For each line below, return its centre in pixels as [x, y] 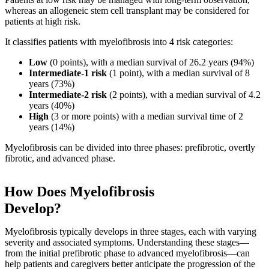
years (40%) [52, 106]
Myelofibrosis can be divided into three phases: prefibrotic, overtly [130, 148]
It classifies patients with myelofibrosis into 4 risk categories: [119, 42]
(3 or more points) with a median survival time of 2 [146, 116]
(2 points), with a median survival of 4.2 [184, 95]
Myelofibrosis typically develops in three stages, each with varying [131, 232]
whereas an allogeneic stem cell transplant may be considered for [127, 11]
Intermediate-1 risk [69, 73]
